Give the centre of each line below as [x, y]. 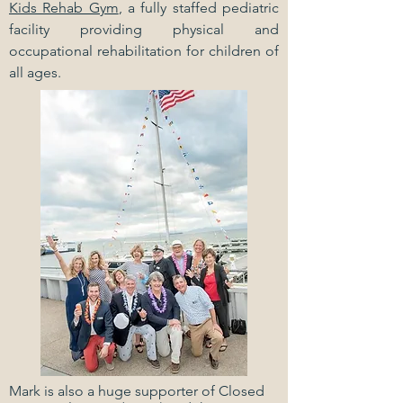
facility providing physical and [144, 29]
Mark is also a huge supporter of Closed [137, 391]
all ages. [35, 72]
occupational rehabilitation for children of [144, 51]
